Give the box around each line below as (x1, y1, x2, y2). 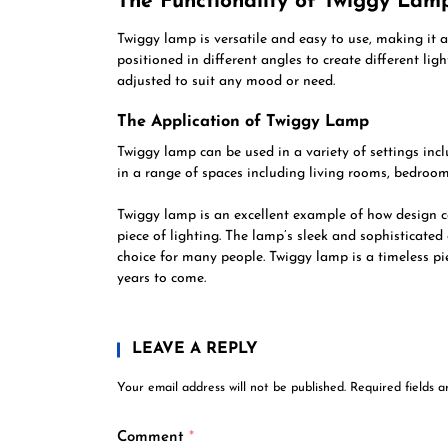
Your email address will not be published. (117, 382, 346, 394)
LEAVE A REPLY (132, 341, 258, 357)
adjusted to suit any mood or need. (117, 74, 335, 89)
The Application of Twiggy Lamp (117, 114, 369, 130)
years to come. (117, 271, 206, 286)
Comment (117, 430, 189, 445)
